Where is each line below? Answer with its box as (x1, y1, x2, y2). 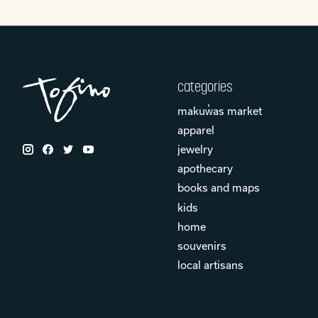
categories (177, 76, 233, 96)
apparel (177, 124, 214, 136)
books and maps (177, 181, 260, 194)
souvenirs (177, 238, 226, 252)
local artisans (177, 258, 243, 272)
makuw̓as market (177, 104, 262, 117)
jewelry (177, 143, 213, 156)
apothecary (177, 162, 233, 175)
